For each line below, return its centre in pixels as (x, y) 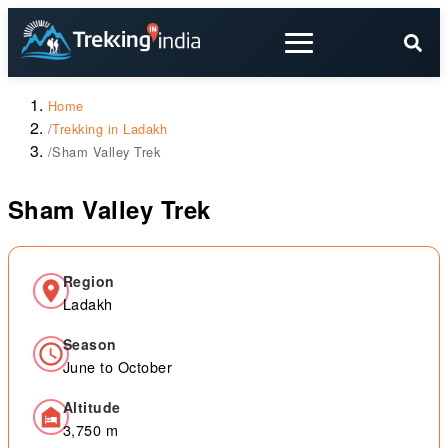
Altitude (92, 407)
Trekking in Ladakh (110, 128)
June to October (118, 366)
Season (90, 344)
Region (89, 281)
